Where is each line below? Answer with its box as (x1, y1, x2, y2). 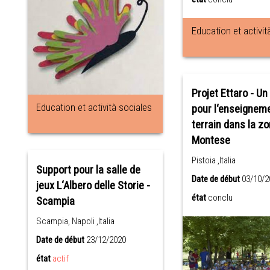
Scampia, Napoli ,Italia (36, 215, 115, 227)
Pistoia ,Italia (191, 154, 236, 166)
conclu (207, 192, 233, 203)
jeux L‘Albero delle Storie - (36, 178, 151, 192)
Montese (191, 133, 230, 147)
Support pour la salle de (36, 163, 141, 177)
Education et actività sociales (36, 101, 152, 113)
